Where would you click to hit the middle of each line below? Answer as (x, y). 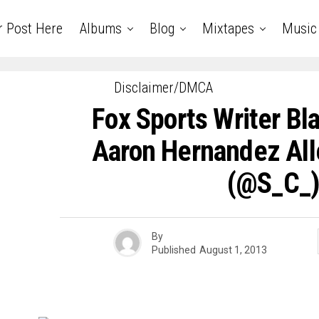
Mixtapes (228, 28)
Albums (100, 28)
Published (173, 250)
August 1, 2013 (233, 250)
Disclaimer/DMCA (163, 88)
